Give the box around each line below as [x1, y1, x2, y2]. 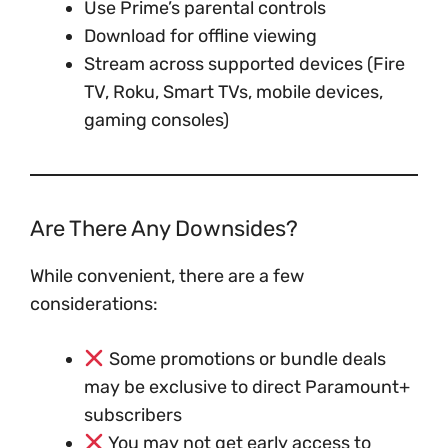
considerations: [30, 293, 158, 315]
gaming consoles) [84, 109, 229, 131]
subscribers [84, 404, 182, 426]
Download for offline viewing [84, 25, 317, 47]
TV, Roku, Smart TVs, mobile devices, [84, 81, 383, 103]
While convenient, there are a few [30, 265, 304, 287]
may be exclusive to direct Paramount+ [84, 376, 410, 398]
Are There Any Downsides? [30, 215, 298, 242]
